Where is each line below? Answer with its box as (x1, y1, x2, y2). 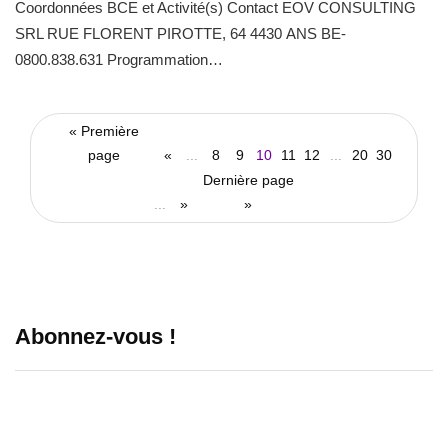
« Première (69, 123, 139, 139)
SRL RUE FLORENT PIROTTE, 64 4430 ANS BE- (15, 25, 346, 42)
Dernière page (202, 172, 294, 188)
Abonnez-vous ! (15, 324, 176, 349)
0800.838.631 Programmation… (15, 51, 223, 68)
